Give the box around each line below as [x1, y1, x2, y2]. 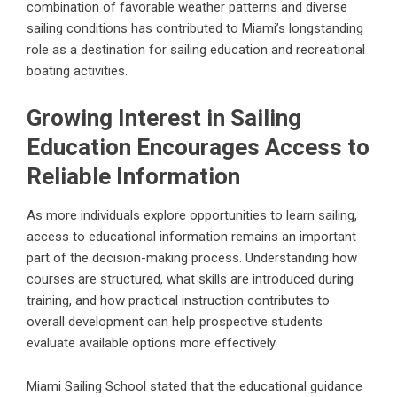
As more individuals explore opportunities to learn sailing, [27, 206, 357, 223]
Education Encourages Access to [27, 133, 370, 160]
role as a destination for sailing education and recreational [27, 41, 365, 58]
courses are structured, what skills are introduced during [27, 270, 354, 287]
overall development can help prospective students [27, 313, 323, 330]
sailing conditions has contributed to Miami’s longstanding [27, 19, 363, 36]
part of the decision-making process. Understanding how [27, 249, 357, 266]
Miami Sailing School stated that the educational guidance [27, 378, 362, 394]
